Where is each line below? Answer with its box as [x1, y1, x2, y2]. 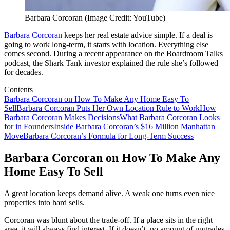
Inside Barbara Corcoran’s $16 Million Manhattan [54, 122, 215, 131]
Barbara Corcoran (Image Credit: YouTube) [25, 13, 165, 22]
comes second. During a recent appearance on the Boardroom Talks [4, 49, 223, 58]
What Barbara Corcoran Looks [120, 112, 220, 122]
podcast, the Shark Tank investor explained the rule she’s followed [4, 58, 218, 67]
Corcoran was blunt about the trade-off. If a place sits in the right [4, 215, 213, 224]
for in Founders [4, 122, 54, 131]
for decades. [4, 67, 43, 76]
